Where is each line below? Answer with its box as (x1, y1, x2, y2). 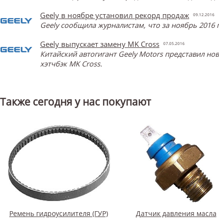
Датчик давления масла (135, 208, 217, 218)
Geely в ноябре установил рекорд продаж (40, 10, 189, 20)
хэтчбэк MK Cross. (40, 58, 102, 68)
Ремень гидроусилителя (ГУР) (9, 208, 108, 218)
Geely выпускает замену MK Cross (40, 39, 159, 49)
